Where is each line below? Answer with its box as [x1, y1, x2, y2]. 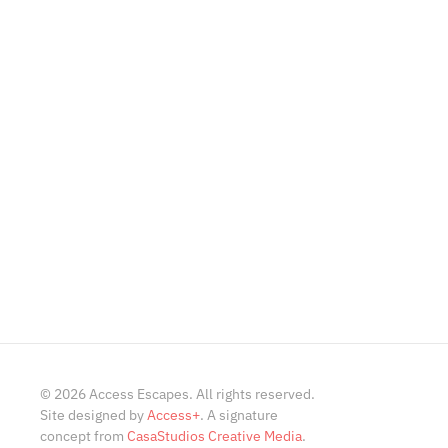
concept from [40, 426, 127, 445]
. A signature [200, 405, 278, 424]
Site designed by [40, 405, 147, 424]
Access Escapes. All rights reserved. [86, 384, 318, 403]
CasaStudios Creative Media [127, 426, 302, 445]
